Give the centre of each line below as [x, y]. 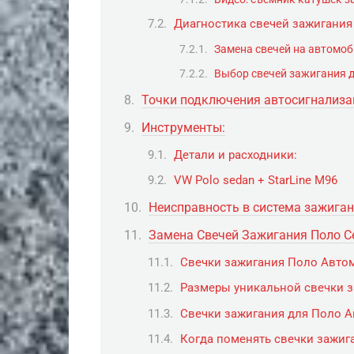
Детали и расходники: [235, 155]
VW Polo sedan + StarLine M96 [256, 181]
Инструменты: [183, 128]
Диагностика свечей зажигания [263, 24]
